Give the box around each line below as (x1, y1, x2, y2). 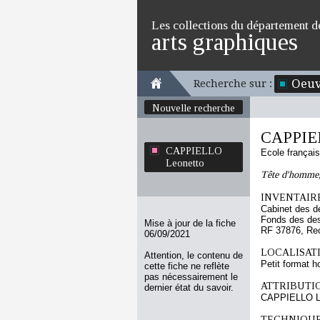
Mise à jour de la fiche (144, 218, 236, 229)
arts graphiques (151, 29, 298, 55)
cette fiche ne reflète (144, 261, 229, 271)
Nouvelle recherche (152, 102, 235, 114)
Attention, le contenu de (144, 250, 243, 261)
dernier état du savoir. (144, 282, 234, 293)
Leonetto (166, 157, 204, 169)
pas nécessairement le (144, 271, 238, 282)
